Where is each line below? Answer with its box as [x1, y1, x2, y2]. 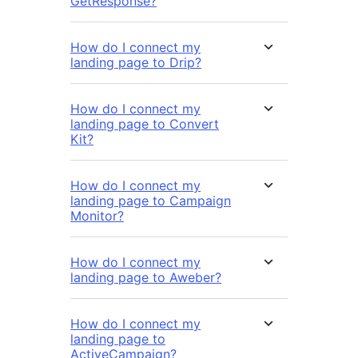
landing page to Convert [70, 116, 219, 133]
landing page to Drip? [70, 54, 201, 71]
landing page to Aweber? [70, 269, 221, 286]
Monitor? [70, 208, 124, 225]
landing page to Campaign [70, 193, 231, 209]
